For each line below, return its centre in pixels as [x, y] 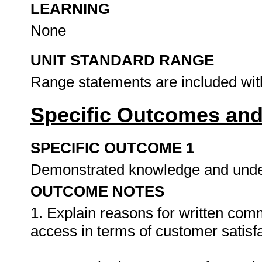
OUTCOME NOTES [97, 191]
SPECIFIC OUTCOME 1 [112, 148]
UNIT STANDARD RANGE [122, 60]
